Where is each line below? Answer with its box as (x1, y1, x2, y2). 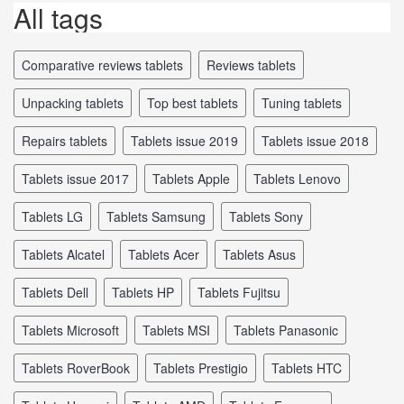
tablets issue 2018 (269, 131, 369, 150)
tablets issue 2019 (138, 131, 238, 150)
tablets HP (119, 282, 174, 301)
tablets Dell (29, 282, 88, 301)
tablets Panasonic (241, 320, 338, 339)
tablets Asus (230, 244, 296, 263)
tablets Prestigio (161, 358, 248, 377)
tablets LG (29, 207, 83, 225)
